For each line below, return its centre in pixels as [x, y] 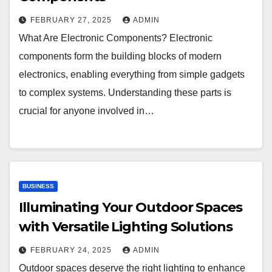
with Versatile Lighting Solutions [126, 227]
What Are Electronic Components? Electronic [116, 38]
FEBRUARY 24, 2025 [72, 250]
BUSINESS [38, 186]
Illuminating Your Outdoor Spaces [131, 208]
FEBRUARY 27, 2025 [72, 20]
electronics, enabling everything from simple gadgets [132, 74]
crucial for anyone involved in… [87, 110]
